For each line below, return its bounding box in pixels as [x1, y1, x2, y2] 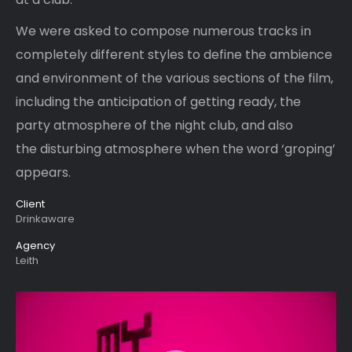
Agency [16, 238, 55, 253]
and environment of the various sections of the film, [16, 69, 333, 87]
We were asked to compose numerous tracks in [16, 22, 311, 40]
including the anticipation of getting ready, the [16, 93, 301, 111]
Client [16, 196, 45, 211]
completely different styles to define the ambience [16, 46, 332, 64]
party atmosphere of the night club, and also [16, 116, 293, 134]
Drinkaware [16, 211, 75, 226]
